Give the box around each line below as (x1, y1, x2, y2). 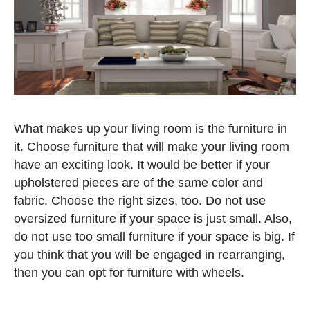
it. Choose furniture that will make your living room (14, 139, 289, 154)
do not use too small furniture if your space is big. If (14, 229, 295, 244)
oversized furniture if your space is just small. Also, (14, 211, 292, 226)
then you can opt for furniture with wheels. (14, 265, 244, 280)
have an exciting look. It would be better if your (14, 157, 270, 172)
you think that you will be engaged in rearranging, (14, 247, 285, 262)
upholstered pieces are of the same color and (14, 175, 263, 190)
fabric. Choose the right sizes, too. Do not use (14, 193, 266, 208)
